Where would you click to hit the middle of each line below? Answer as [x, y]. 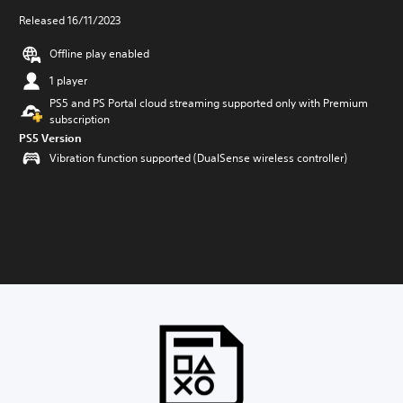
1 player [68, 81]
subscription [80, 119]
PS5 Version [50, 138]
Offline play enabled [99, 54]
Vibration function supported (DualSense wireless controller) [198, 158]
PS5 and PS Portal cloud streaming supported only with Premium [209, 103]
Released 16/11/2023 [70, 20]
